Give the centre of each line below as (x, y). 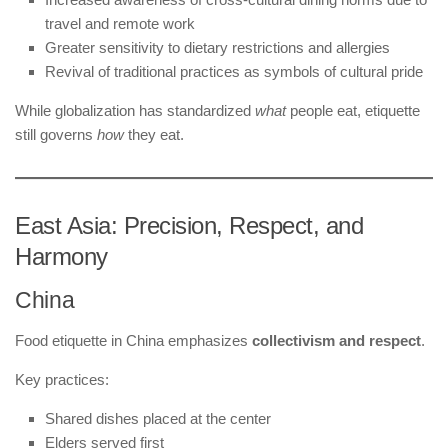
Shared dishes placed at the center (158, 418)
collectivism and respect (336, 340)
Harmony (61, 256)
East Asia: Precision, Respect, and (189, 225)
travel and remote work (120, 23)
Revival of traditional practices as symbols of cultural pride (234, 71)
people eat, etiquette (353, 110)
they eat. (154, 134)
